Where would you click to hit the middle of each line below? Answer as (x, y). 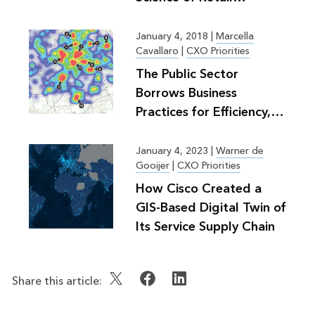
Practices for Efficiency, (203, 112)
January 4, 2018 (173, 36)
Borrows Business (186, 93)
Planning (161, 16)
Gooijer (152, 166)
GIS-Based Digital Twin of (211, 207)
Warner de (239, 151)
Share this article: (57, 281)
